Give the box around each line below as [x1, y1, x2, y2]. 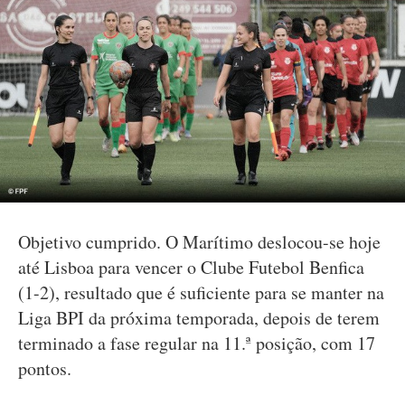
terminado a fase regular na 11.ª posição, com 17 [18, 331, 375, 355]
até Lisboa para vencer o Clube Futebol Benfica [18, 255, 364, 279]
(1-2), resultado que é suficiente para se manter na [18, 280, 384, 305]
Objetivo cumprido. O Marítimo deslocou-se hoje [18, 230, 381, 254]
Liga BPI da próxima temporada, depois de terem [18, 306, 380, 330]
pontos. [18, 356, 71, 381]
